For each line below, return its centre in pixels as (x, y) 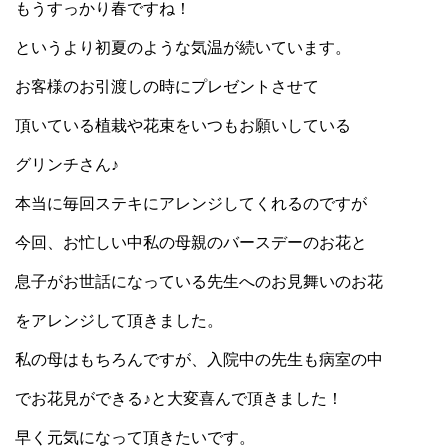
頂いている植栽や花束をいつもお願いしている (183, 125)
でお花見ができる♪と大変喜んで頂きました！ (179, 398)
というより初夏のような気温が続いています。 (183, 47)
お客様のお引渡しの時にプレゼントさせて (167, 86)
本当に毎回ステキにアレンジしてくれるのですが (191, 203)
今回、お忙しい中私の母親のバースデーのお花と (191, 242)
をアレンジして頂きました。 (119, 320)
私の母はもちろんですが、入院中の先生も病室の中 (199, 359)
